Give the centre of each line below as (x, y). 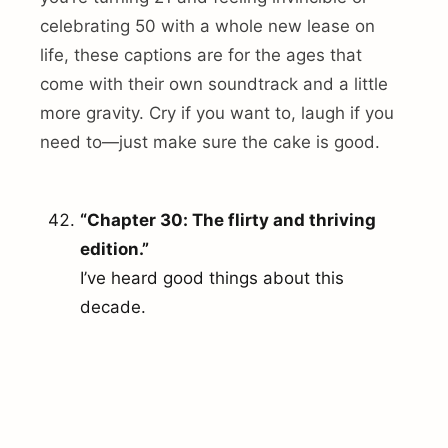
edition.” (114, 249)
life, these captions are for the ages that (201, 55)
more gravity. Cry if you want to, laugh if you (217, 113)
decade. (113, 307)
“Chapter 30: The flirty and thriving (228, 220)
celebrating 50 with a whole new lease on (207, 26)
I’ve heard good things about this (212, 278)
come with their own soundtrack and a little (214, 84)
